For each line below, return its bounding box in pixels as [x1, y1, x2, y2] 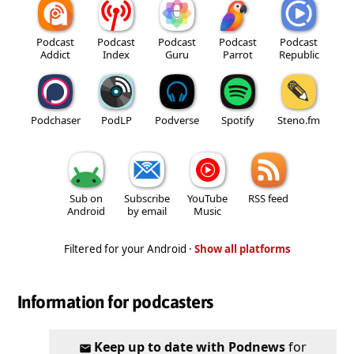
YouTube [187, 190, 228, 205]
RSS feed [248, 190, 288, 205]
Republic [278, 47, 319, 62]
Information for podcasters [17, 292, 213, 313]
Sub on [69, 190, 103, 205]
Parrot [223, 47, 253, 62]
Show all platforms [194, 241, 291, 256]
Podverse [155, 112, 199, 127]
